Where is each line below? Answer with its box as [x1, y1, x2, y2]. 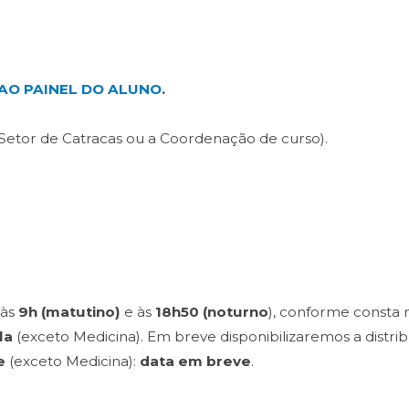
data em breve [140, 352, 251, 370]
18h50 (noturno [155, 303, 268, 320]
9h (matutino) [18, 303, 121, 320]
